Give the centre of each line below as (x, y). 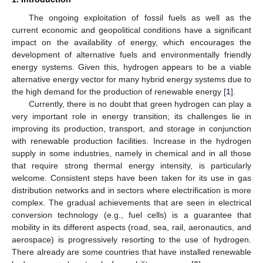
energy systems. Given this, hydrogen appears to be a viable (131, 67)
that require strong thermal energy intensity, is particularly (131, 165)
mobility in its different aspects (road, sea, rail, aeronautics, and (131, 227)
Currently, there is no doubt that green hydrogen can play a (140, 104)
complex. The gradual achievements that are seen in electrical (131, 202)
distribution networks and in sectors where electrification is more (131, 190)
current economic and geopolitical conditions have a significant (131, 30)
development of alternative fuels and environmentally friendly (131, 54)
